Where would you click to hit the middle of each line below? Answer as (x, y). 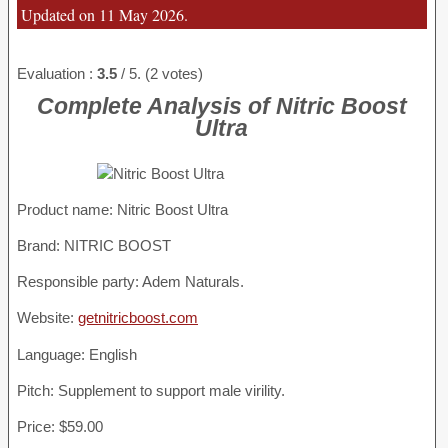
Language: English (77, 354)
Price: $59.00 (60, 426)
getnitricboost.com (138, 318)
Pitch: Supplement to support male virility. (151, 390)
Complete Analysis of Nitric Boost (221, 106)
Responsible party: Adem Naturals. (130, 282)
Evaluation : (57, 74)
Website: (47, 318)
